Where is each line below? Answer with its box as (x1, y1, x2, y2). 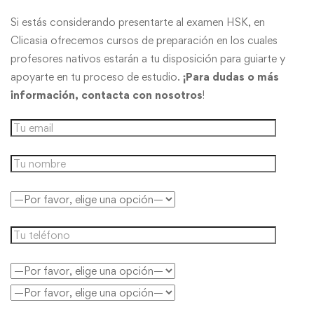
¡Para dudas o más (183, 70, 279, 84)
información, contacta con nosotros (11, 88, 203, 102)
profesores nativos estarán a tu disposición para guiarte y (11, 52, 285, 66)
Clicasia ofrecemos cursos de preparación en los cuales (11, 34, 278, 48)
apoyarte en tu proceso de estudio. (11, 70, 183, 84)
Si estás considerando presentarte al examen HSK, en (11, 15, 265, 29)
